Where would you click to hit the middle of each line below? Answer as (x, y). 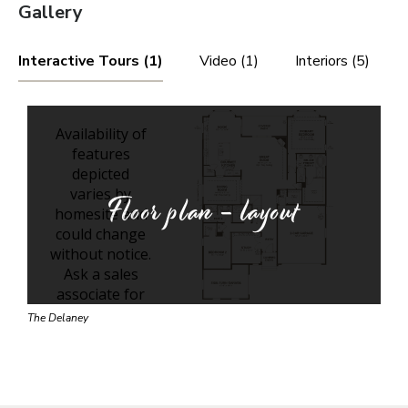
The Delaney (58, 318)
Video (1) (229, 61)
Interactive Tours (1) (91, 61)
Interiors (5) (332, 61)
